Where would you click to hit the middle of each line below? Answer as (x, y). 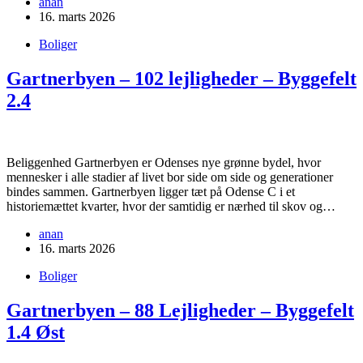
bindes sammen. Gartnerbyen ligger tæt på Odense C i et (151, 192)
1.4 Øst (36, 333)
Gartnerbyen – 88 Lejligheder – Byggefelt (180, 311)
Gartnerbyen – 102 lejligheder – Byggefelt (181, 79)
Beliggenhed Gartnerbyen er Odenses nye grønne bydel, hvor (164, 163)
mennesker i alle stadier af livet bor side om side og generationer (170, 177)
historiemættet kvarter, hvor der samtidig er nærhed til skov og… (171, 207)
